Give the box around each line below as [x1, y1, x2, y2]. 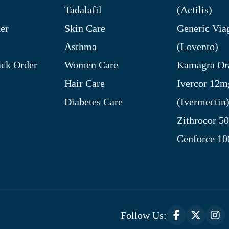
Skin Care [64, 22, 105, 34]
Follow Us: [121, 209, 167, 221]
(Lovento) [177, 40, 218, 52]
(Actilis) [177, 4, 212, 15]
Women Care [64, 59, 118, 71]
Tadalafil [64, 4, 102, 15]
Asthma [64, 40, 97, 52]
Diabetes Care [64, 96, 123, 107]
